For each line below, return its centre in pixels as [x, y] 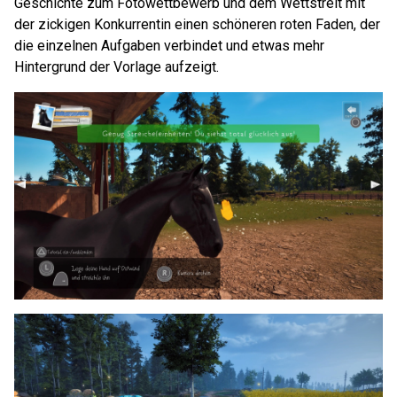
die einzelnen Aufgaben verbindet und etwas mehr [169, 46]
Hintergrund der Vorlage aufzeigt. [117, 67]
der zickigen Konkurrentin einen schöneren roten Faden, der [197, 24]
